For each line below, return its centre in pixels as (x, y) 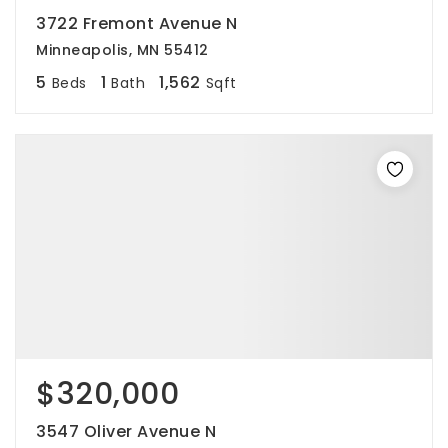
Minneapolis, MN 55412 (122, 50)
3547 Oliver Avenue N (126, 431)
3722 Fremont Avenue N (137, 23)
